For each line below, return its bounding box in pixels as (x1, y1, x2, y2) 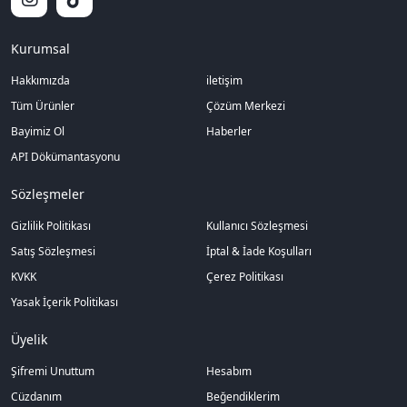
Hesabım (205, 362, 252, 379)
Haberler (205, 123, 252, 139)
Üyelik (11, 330, 47, 348)
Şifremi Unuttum (11, 362, 94, 379)
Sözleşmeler (11, 184, 84, 203)
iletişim (205, 72, 243, 88)
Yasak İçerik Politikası (11, 293, 118, 310)
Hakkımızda (11, 72, 70, 88)
